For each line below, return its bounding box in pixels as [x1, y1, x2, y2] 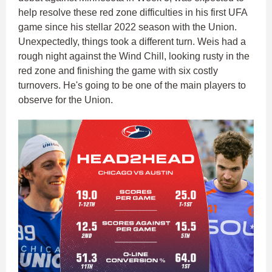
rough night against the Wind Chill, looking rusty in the [18, 51, 250, 62]
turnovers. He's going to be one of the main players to [18, 80, 246, 91]
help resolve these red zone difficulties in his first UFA [18, 7, 247, 18]
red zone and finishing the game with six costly [18, 66, 218, 76]
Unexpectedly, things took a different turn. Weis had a [18, 36, 246, 47]
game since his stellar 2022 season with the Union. [18, 22, 237, 33]
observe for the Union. [18, 95, 113, 106]
